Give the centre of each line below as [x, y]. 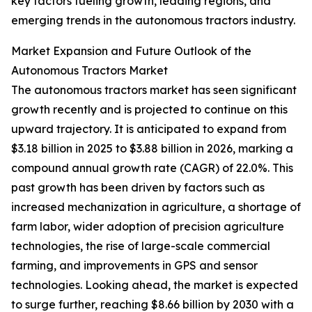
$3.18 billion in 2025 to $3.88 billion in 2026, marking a [152, 149]
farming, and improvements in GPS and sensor [134, 266]
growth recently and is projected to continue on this [149, 110]
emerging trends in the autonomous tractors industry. [153, 21]
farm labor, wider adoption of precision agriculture [148, 227]
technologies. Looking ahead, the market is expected [155, 285]
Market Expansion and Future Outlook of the [131, 51]
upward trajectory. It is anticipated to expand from [149, 129]
